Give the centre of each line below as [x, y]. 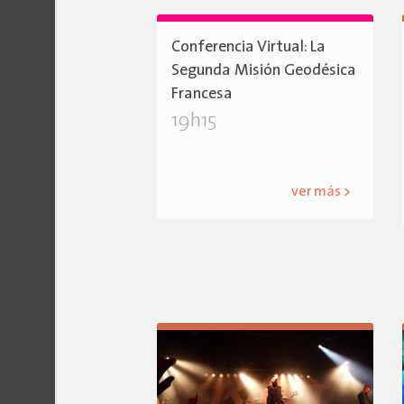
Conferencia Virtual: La [249, 47]
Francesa [202, 94]
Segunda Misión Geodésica [264, 70]
